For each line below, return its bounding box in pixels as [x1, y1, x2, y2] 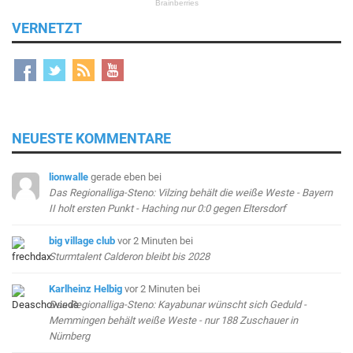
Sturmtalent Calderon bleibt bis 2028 [49, 250, 210, 262]
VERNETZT [12, 19, 82, 36]
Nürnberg [49, 329, 91, 342]
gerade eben [91, 170, 147, 183]
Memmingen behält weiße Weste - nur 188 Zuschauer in [49, 314, 299, 326]
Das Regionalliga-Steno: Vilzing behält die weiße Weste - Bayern [49, 186, 333, 199]
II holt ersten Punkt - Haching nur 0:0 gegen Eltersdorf [49, 202, 287, 214]
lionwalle [49, 170, 89, 183]
